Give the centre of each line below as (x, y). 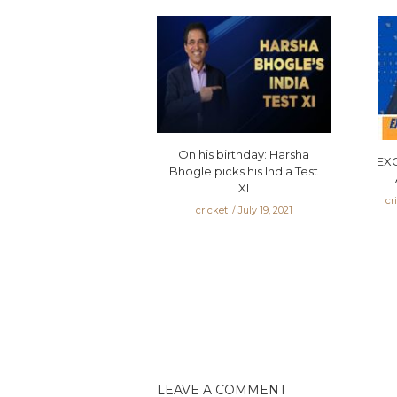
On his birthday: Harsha (244, 154)
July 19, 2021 (265, 210)
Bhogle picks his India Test (244, 171)
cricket (211, 210)
